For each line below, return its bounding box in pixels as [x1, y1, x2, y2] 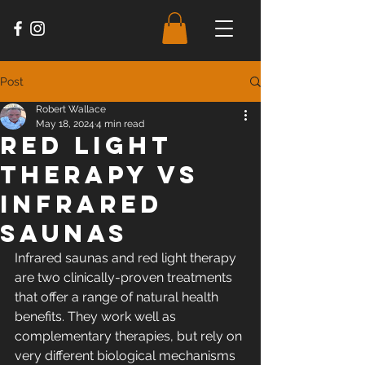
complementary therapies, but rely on [15, 328, 245, 345]
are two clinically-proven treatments [15, 270, 235, 286]
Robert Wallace [36, 103, 106, 116]
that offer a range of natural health [15, 289, 222, 306]
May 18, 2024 [36, 118, 95, 130]
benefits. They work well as [15, 309, 179, 325]
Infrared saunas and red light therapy [15, 250, 240, 266]
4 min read [96, 118, 144, 130]
